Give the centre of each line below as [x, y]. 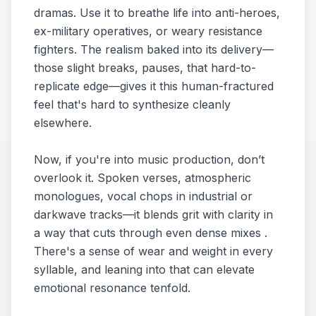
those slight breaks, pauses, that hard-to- [145, 68]
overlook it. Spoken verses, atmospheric [142, 178]
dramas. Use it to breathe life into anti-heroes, [157, 13]
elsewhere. [63, 123]
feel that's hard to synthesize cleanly [132, 104]
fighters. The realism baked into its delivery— [154, 49]
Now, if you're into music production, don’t [149, 159]
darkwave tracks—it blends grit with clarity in [153, 214]
